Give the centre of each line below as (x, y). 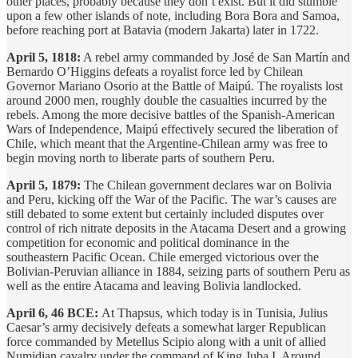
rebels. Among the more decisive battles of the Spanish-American (171, 114)
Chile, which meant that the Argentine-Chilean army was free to (167, 143)
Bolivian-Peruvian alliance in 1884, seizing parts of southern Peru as (178, 271)
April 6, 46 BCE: (54, 312)
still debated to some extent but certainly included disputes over (165, 213)
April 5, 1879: (44, 185)
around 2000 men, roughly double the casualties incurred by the (167, 100)
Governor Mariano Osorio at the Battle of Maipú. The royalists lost (175, 86)
